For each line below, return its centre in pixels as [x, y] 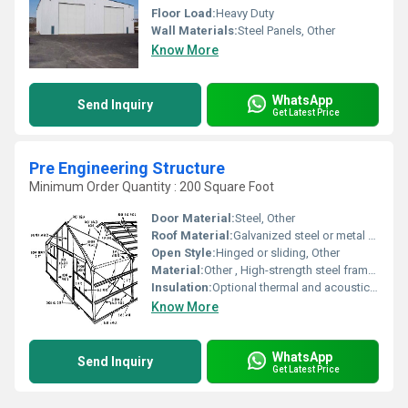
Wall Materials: [194, 31]
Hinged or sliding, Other [278, 253]
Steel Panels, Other [286, 31]
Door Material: [193, 218]
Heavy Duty [245, 13]
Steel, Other [265, 218]
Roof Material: [192, 235]
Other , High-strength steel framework [286, 270]
